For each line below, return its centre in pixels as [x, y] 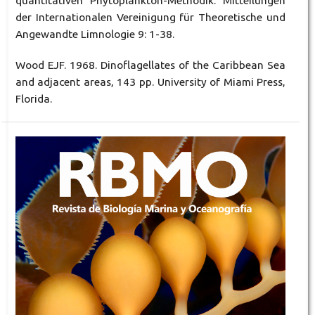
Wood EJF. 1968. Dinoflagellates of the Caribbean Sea [150, 65]
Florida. [33, 98]
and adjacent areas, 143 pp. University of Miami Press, [150, 82]
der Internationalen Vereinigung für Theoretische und [150, 17]
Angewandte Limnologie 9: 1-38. [95, 34]
